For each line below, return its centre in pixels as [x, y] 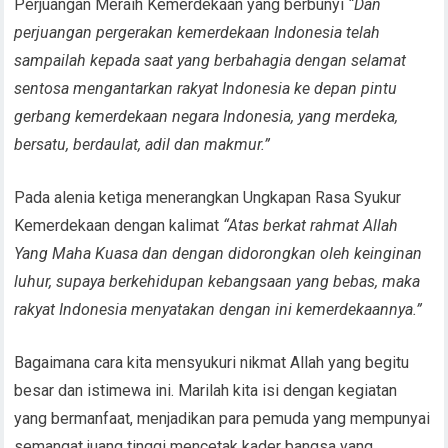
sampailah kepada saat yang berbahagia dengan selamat [210, 60]
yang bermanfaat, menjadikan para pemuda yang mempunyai [222, 418]
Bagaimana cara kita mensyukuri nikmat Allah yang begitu [212, 362]
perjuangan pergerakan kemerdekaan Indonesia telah [197, 32]
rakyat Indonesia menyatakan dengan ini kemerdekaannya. [215, 309]
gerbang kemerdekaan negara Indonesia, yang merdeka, [206, 116]
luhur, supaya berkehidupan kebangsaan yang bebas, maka [217, 281]
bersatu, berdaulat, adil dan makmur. [139, 144]
